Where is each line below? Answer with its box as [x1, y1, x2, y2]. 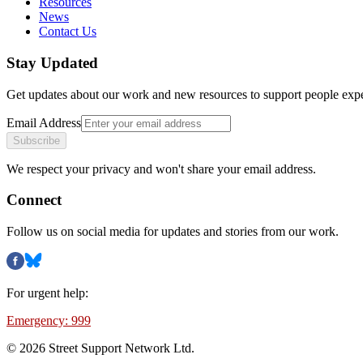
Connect [6, 191, 62, 209]
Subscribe [13, 134, 60, 147]
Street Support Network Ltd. [45, 341, 194, 356]
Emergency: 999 [6, 314, 91, 328]
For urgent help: [6, 286, 88, 301]
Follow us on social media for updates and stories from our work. [6, 224, 339, 239]
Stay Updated [6, 53, 98, 71]
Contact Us [39, 24, 96, 39]
